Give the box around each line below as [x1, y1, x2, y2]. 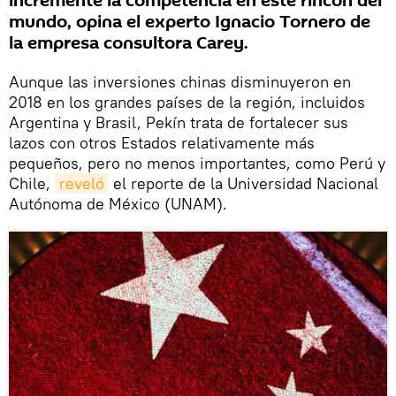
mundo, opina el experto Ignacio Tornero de [9, 10, 370, 35]
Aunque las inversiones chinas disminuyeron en [9, 72, 351, 93]
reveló [59, 173, 104, 194]
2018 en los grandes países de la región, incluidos [9, 92, 365, 113]
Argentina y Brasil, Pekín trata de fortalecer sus [9, 112, 348, 133]
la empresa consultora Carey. [9, 31, 248, 57]
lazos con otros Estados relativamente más [9, 133, 315, 154]
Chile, [9, 173, 55, 194]
